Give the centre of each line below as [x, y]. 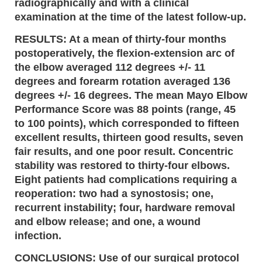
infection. [38, 235]
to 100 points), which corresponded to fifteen [127, 123]
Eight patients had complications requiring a [126, 179]
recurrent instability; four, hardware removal [125, 207]
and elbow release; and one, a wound [108, 221]
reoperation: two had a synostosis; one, [114, 193]
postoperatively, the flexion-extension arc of [125, 53]
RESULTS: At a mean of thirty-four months [120, 39]
